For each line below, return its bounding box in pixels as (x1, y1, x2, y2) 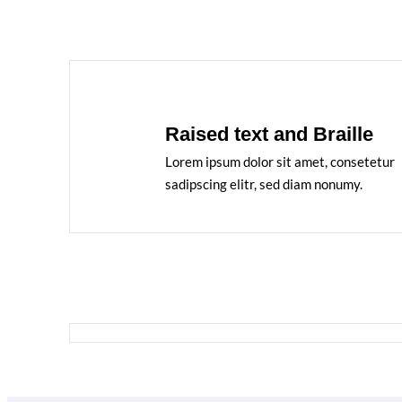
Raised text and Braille (164, 123, 373, 145)
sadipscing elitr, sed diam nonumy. (164, 176, 363, 192)
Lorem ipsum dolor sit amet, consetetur (164, 153, 395, 170)
